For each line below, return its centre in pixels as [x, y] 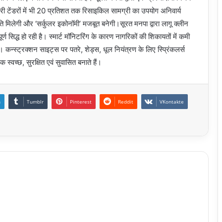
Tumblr [35, 102]
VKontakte [172, 102]
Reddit [126, 102]
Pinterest [81, 102]
